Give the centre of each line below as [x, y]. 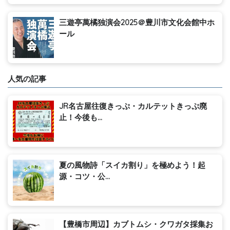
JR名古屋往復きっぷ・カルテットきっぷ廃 [133, 106]
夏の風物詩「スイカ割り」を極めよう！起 [132, 165]
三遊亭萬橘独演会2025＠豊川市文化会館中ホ [137, 23]
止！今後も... [81, 118]
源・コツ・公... [84, 177]
